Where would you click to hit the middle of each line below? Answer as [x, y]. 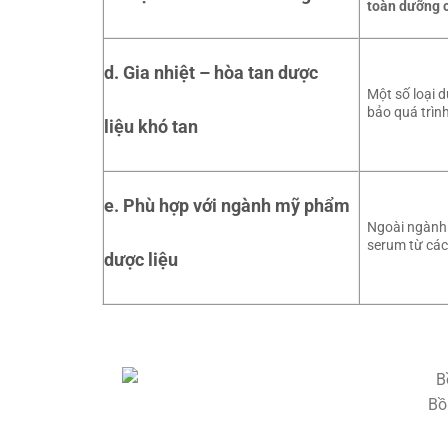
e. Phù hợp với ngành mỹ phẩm [227, 205]
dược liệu [141, 259]
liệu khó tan [151, 126]
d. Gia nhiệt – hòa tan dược [211, 72]
